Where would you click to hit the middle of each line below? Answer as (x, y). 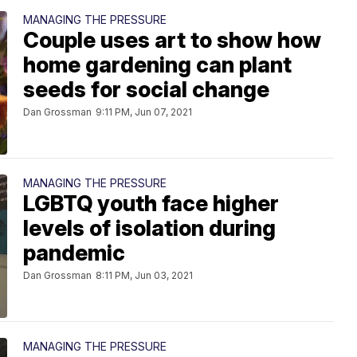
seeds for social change (146, 90)
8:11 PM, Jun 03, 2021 (144, 275)
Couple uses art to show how (172, 40)
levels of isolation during (149, 228)
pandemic (74, 253)
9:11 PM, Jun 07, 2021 (144, 112)
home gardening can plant (157, 65)
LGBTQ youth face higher (151, 204)
